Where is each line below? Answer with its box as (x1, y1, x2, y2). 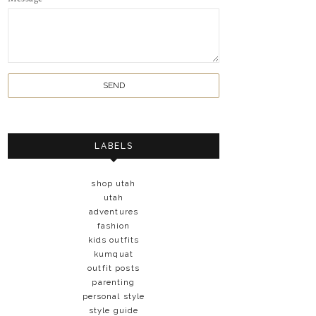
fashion (97, 220, 130, 231)
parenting (92, 276, 135, 287)
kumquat (94, 248, 133, 259)
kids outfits (87, 234, 140, 245)
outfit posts (87, 262, 140, 273)
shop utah (91, 178, 136, 188)
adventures (88, 206, 139, 217)
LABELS (94, 140, 133, 151)
